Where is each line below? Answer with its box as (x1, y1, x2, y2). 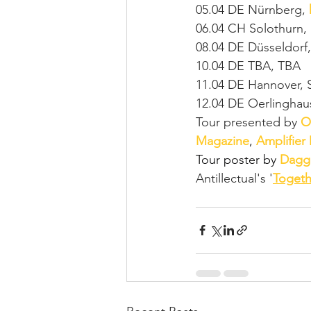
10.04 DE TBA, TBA (196, 58, 301, 74)
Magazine (196, 133, 249, 149)
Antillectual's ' (196, 170, 273, 186)
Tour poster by (196, 151, 280, 167)
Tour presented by (196, 114, 301, 130)
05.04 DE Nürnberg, (196, 1, 309, 17)
